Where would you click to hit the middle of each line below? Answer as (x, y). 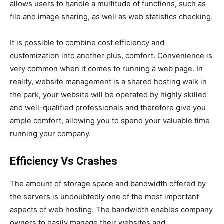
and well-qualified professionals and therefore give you (108, 107)
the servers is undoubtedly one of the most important (104, 196)
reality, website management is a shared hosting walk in (108, 81)
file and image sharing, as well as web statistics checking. (111, 16)
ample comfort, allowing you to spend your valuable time (110, 120)
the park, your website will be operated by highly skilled (108, 94)
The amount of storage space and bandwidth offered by (108, 183)
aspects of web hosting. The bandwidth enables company (111, 209)
